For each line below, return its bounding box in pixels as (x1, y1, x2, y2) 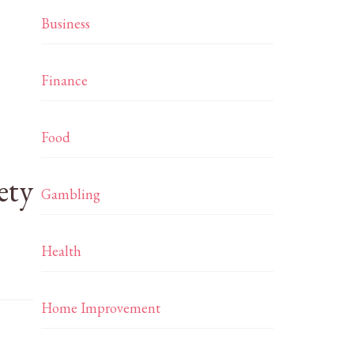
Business (41, 14, 91, 32)
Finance (41, 71, 88, 89)
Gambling (41, 185, 101, 203)
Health (41, 242, 82, 260)
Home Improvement (41, 299, 161, 317)
